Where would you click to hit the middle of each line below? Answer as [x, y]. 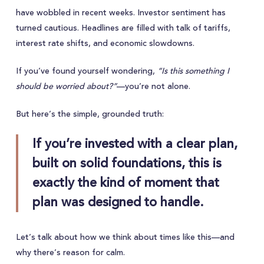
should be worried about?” [66, 87]
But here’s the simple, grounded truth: [90, 114]
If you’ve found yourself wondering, [86, 71]
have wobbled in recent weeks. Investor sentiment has [121, 13]
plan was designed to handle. [118, 202]
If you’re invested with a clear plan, [135, 144]
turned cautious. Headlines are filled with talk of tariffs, [123, 28]
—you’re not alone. [153, 87]
